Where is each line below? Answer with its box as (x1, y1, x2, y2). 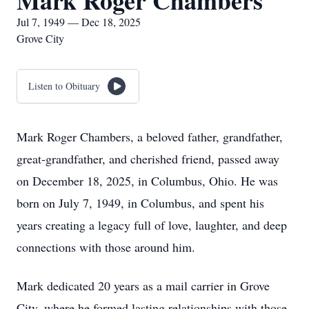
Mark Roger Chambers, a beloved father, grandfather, (17, 128, 283, 145)
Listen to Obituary (28, 79, 100, 92)
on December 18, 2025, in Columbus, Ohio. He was (17, 172, 278, 189)
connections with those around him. (17, 239, 195, 255)
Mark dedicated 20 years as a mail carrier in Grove (17, 277, 270, 294)
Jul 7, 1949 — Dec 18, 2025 (17, 14, 141, 29)
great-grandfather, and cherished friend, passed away (17, 150, 279, 167)
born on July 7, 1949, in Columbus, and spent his (17, 195, 264, 211)
